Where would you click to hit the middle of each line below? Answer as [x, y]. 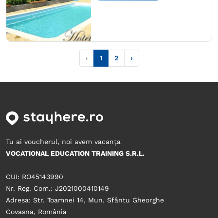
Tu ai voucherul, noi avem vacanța [63, 142]
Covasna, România [36, 212]
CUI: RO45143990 [35, 177]
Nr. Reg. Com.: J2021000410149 [57, 189]
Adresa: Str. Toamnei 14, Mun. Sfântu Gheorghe [85, 200]
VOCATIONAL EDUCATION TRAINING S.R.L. [75, 154]
